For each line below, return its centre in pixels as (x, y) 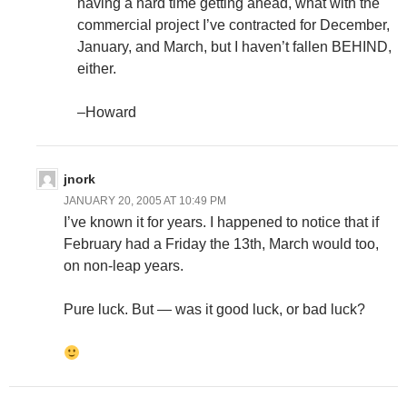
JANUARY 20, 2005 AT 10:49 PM (145, 201)
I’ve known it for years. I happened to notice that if (221, 223)
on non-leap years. (124, 266)
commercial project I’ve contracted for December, (233, 25)
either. (97, 69)
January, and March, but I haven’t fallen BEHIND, (234, 47)
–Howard (107, 113)
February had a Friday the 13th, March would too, (221, 244)
